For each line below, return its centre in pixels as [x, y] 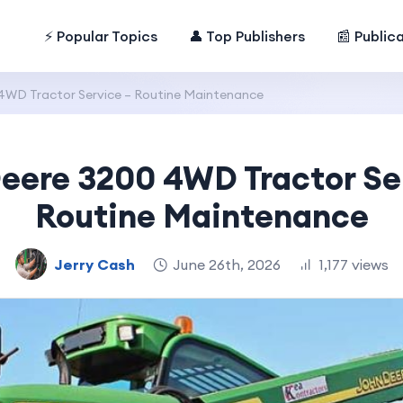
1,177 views [353, 264]
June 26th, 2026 [226, 264]
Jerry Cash [94, 264]
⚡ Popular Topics [101, 36]
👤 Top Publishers [247, 36]
